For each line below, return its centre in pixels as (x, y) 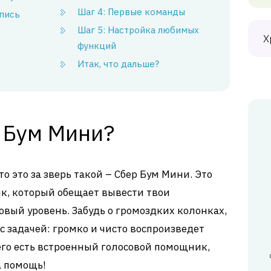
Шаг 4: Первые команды (132, 12)
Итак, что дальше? (119, 64)
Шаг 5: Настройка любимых (139, 30)
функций (97, 46)
